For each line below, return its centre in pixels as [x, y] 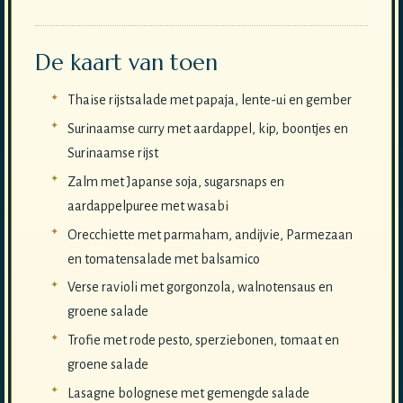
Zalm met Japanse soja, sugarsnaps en [175, 181]
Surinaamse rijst [112, 152]
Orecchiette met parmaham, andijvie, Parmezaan [210, 234]
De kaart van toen [126, 62]
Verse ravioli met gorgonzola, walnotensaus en [200, 287]
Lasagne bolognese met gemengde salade [188, 393]
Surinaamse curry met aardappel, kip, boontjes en [207, 128]
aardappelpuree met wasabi [148, 206]
